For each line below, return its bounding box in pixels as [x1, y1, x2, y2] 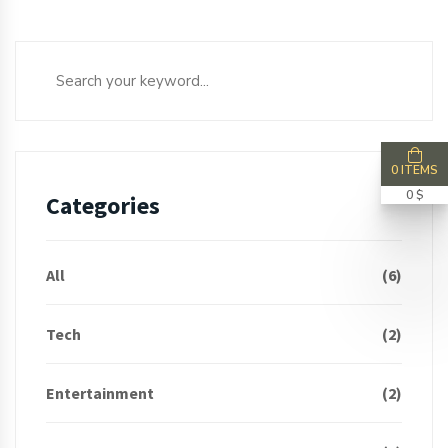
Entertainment [46, 383, 154, 404]
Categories [46, 190, 160, 222]
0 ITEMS [391, 162, 438, 178]
